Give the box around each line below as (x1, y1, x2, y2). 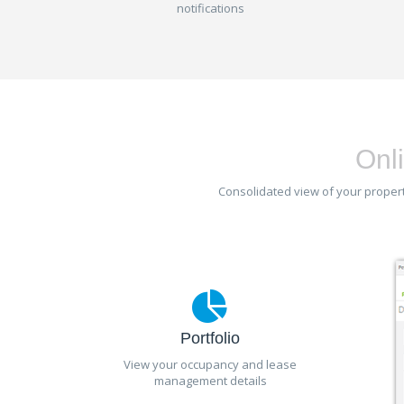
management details (153, 372, 267, 389)
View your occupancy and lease (124, 356, 298, 372)
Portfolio (180, 329, 241, 347)
